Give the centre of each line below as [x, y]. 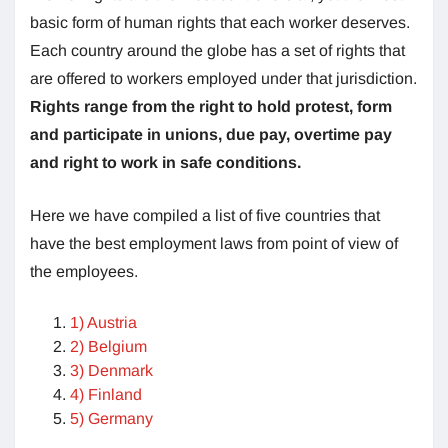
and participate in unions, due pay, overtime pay [211, 134]
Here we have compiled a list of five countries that [205, 215]
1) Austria [103, 322]
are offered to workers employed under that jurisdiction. [223, 78]
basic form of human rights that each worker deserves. [220, 22]
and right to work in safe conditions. [165, 162]
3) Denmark [111, 370]
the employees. [84, 271]
